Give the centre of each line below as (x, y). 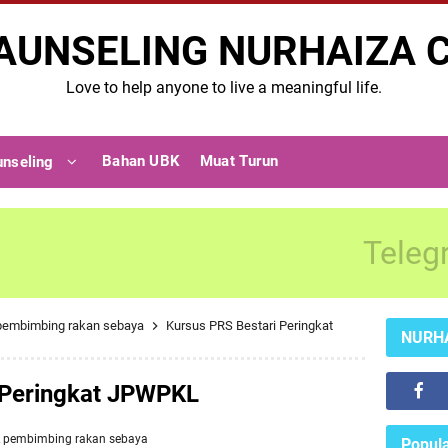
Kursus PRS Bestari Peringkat (249, 325)
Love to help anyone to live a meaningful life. (224, 87)
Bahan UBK (141, 161)
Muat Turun (238, 161)
